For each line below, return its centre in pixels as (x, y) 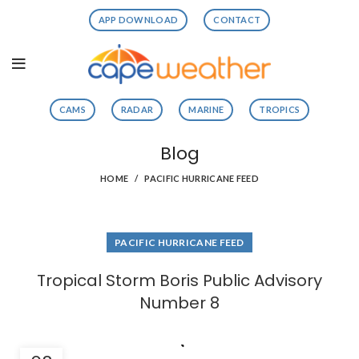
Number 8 (179, 303)
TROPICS (280, 109)
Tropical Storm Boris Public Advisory (179, 280)
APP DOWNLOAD (138, 20)
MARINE (206, 109)
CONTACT (237, 20)
